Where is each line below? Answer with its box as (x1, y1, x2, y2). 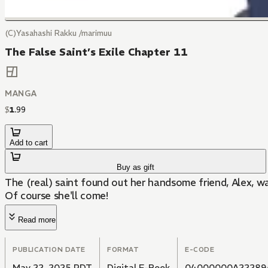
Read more (18, 215, 56, 225)
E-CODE (185, 245, 215, 254)
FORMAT (107, 245, 139, 254)
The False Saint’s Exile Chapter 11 (5, 45, 188, 59)
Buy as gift (117, 163, 155, 172)
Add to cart (10, 138, 48, 148)
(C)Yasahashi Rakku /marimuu (5, 28, 112, 38)
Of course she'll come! (5, 189, 108, 203)
